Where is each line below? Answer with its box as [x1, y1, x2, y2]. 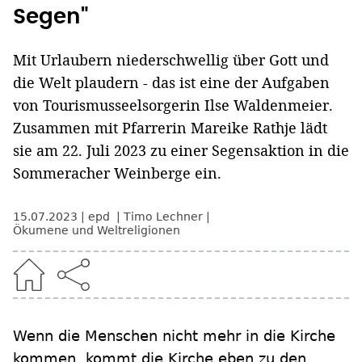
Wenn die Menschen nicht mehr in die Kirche [13, 327, 335, 345]
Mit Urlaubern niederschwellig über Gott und [13, 50, 329, 70]
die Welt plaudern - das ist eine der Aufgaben [13, 73, 330, 93]
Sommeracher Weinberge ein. [13, 163, 221, 183]
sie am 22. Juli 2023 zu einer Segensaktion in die [13, 141, 349, 161]
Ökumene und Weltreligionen [13, 224, 180, 238]
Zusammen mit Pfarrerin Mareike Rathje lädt [13, 118, 327, 138]
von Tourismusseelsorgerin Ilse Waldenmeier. [13, 95, 333, 116]
